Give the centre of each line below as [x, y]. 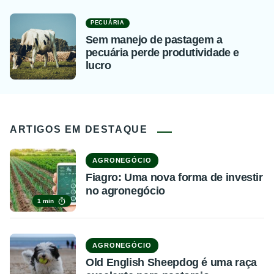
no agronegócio [125, 191]
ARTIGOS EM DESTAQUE [79, 129]
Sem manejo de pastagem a [154, 40]
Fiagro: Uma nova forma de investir [174, 177]
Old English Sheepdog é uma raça [171, 262]
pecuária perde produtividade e [162, 53]
